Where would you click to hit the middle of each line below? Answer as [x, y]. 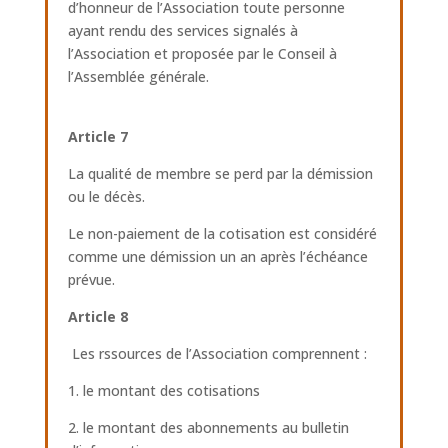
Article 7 [99, 136]
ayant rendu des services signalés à [182, 30]
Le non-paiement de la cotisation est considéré [222, 233]
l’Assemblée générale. [138, 76]
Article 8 [97, 316]
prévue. [91, 279]
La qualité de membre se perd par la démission [220, 173]
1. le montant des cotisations [163, 390]
